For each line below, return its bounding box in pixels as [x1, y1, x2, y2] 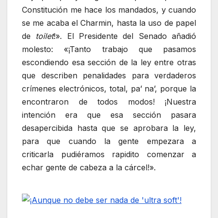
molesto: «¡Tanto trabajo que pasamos [22, 44, 196, 54]
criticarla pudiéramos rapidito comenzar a [22, 149, 196, 160]
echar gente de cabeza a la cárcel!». [22, 163, 156, 173]
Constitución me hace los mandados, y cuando [22, 5, 196, 15]
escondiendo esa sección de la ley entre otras [22, 57, 196, 68]
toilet [36, 31, 54, 41]
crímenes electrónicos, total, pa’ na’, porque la [22, 84, 196, 94]
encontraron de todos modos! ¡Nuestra [22, 97, 196, 107]
